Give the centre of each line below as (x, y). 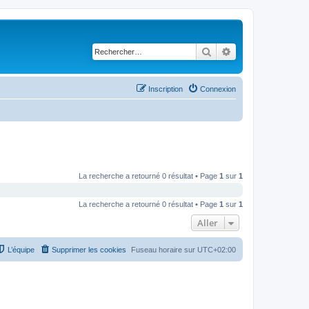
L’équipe (21, 250)
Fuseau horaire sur (164, 250)
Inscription (166, 89)
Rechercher (236, 51)
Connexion (218, 89)
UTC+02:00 (217, 250)
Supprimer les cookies (89, 250)
